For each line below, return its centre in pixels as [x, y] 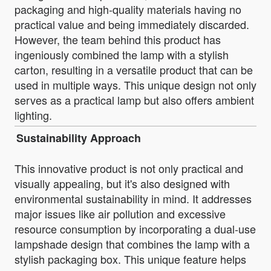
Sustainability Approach [79, 138]
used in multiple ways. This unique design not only [135, 84]
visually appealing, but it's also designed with [122, 184]
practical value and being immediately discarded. [132, 24]
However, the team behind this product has [118, 39]
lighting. [33, 115]
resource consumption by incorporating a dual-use [135, 229]
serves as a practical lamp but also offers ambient [134, 100]
